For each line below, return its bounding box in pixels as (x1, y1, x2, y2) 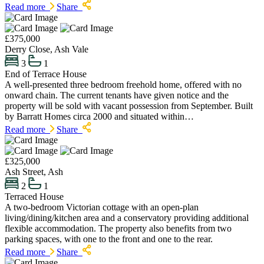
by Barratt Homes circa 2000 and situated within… (5, 111, 194, 121)
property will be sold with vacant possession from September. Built (5, 100, 253, 111)
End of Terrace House (5, 68, 87, 79)
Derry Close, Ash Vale (5, 44, 88, 54)
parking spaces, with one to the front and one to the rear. (5, 234, 213, 245)
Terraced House (5, 192, 64, 202)
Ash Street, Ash (5, 166, 63, 177)
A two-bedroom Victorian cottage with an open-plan (5, 202, 199, 213)
